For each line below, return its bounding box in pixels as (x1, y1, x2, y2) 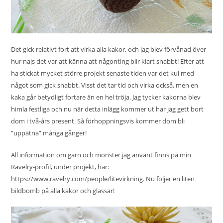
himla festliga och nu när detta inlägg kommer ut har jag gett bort (11, 105, 204, 114)
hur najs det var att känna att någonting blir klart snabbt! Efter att (11, 57, 205, 66)
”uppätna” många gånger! (11, 128, 87, 138)
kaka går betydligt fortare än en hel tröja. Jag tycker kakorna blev (11, 93, 201, 102)
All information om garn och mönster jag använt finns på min (11, 150, 192, 160)
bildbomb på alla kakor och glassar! (11, 186, 115, 196)
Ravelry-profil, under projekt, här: (11, 162, 110, 172)
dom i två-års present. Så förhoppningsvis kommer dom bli (11, 116, 185, 126)
